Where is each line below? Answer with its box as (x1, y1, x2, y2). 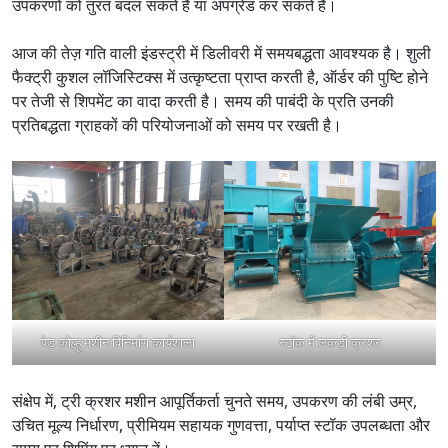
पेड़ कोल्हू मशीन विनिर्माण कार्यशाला (41, 332, 195, 351)
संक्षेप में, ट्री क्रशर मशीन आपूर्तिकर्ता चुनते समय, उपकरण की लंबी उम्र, (12, 389, 417, 412)
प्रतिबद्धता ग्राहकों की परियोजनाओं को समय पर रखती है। (12, 114, 342, 136)
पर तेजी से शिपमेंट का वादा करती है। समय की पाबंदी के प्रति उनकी (12, 90, 394, 112)
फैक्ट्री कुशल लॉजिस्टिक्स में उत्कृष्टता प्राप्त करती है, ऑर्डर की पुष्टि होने (12, 66, 428, 88)
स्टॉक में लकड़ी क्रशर (279, 332, 381, 351)
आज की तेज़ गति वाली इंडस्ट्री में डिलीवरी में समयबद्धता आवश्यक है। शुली (12, 42, 431, 64)
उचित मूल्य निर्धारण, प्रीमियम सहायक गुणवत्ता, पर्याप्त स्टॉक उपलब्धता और (12, 413, 430, 436)
